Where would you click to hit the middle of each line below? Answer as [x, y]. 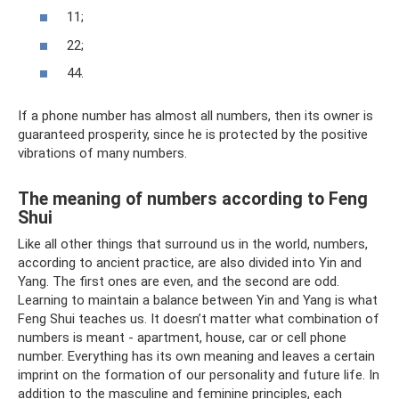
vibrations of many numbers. [102, 154]
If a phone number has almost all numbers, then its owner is [195, 116]
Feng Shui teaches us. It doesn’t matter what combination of [199, 319]
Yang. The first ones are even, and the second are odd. [179, 282]
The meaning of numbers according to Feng [193, 199]
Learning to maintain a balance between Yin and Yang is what [198, 301]
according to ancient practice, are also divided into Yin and [190, 263]
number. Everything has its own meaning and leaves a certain [196, 357]
